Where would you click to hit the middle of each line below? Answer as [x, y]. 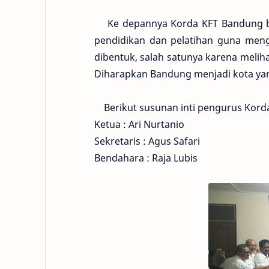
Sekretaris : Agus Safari [147, 141]
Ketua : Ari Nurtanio [139, 124]
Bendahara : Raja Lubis [146, 158]
